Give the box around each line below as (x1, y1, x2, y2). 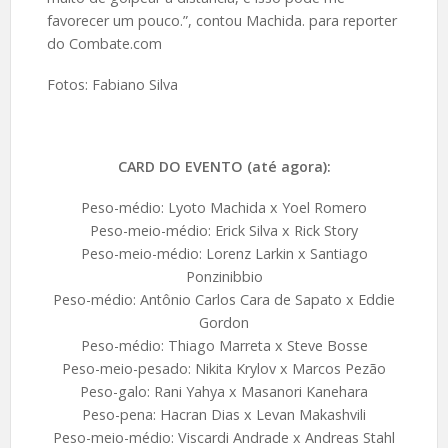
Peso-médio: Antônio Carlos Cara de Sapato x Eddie (53, 289, 395, 309)
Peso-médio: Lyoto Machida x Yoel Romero (81, 197, 367, 217)
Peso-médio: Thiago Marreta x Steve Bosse (80, 335, 368, 355)
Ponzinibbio (185, 266, 263, 286)
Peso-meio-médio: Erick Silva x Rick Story (90, 220, 358, 240)
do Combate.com (46, 34, 162, 54)
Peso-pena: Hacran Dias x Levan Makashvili (82, 404, 366, 424)
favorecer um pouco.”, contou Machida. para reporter (46, 11, 397, 31)
